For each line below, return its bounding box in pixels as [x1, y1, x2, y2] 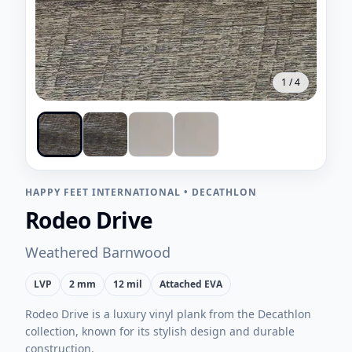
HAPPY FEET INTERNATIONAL [25, 185, 181, 199]
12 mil [113, 277, 142, 291]
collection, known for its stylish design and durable [25, 324, 295, 339]
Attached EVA [159, 277, 222, 291]
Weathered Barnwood [25, 243, 170, 262]
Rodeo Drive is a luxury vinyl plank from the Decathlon [25, 306, 311, 321]
